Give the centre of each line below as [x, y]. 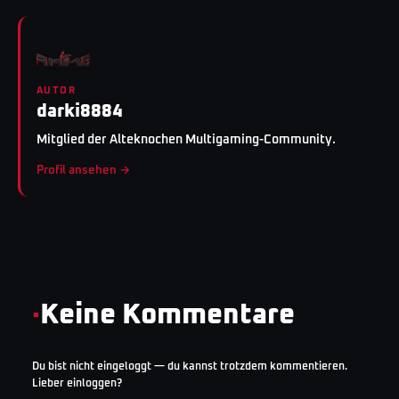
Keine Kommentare [167, 315]
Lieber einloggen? [77, 383]
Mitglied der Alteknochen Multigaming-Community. [186, 139]
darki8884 [80, 111]
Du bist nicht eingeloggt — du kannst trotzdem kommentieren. [190, 366]
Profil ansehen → [83, 170]
